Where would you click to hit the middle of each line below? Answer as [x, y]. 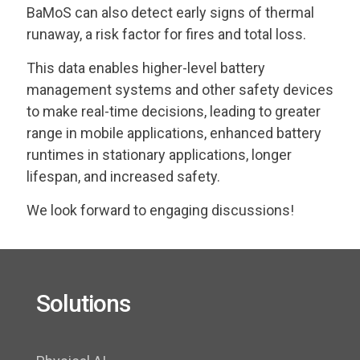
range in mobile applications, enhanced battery [174, 133]
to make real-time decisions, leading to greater [174, 112]
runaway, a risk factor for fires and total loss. [166, 35]
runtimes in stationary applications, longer [159, 155]
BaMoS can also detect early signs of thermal [170, 13]
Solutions [83, 304]
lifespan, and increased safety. [123, 177]
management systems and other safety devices [180, 90]
